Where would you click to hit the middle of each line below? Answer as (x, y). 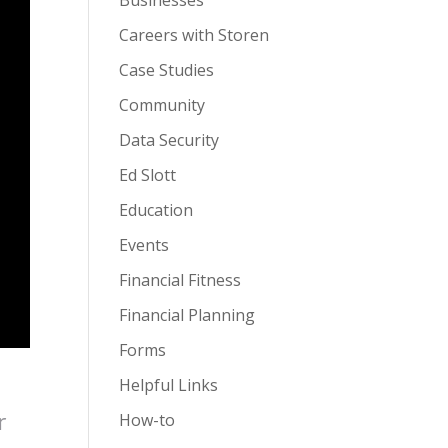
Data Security (169, 140)
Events (144, 245)
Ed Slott (148, 175)
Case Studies (167, 70)
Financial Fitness (180, 280)
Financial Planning (187, 315)
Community (162, 105)
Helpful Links (169, 385)
